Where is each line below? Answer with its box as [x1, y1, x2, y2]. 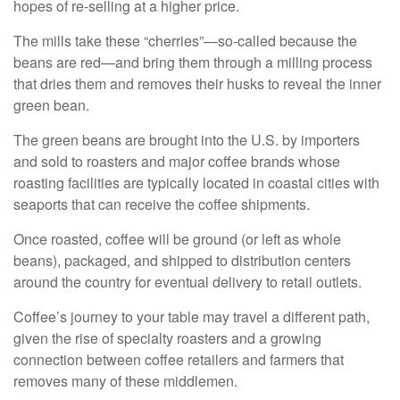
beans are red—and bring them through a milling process [13, 51, 372, 72]
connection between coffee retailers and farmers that [13, 348, 344, 370]
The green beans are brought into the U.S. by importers [13, 129, 360, 150]
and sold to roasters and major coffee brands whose [13, 150, 340, 171]
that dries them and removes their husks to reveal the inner [13, 72, 381, 94]
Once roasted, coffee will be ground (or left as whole [13, 228, 341, 249]
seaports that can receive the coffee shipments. [13, 193, 310, 214]
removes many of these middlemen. [13, 370, 237, 391]
